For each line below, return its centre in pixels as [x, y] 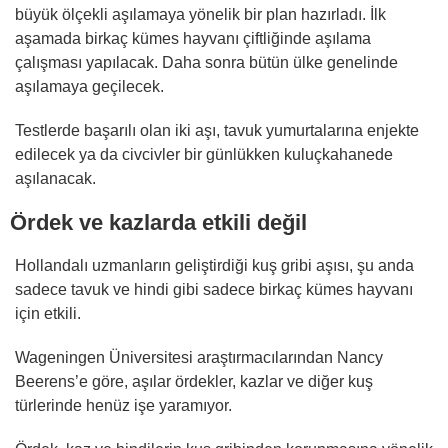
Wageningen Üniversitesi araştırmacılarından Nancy [199, 358]
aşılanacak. [55, 179]
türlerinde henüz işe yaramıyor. [123, 406]
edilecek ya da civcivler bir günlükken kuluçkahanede [204, 155]
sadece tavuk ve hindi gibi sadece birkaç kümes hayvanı [214, 290]
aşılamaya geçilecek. [89, 87]
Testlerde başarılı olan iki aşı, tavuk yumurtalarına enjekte [217, 131]
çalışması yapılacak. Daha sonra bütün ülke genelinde [206, 63]
